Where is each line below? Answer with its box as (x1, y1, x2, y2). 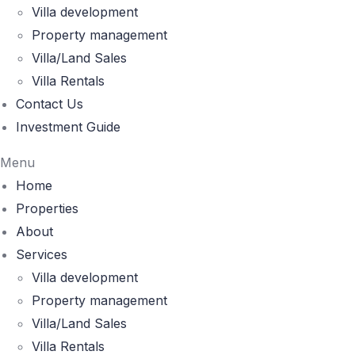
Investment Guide (16, 119, 120, 135)
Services (16, 246, 67, 262)
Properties (16, 200, 78, 216)
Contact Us (16, 96, 83, 112)
